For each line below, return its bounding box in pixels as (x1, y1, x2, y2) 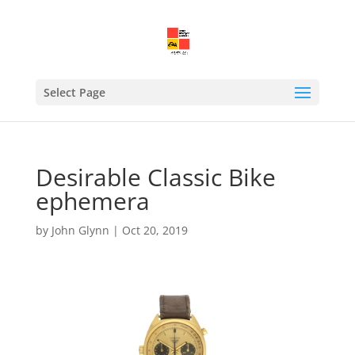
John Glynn (51, 223, 109, 238)
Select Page (43, 85, 105, 100)
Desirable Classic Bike (35, 161, 276, 193)
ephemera (35, 185, 150, 217)
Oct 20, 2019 (121, 223, 188, 238)
